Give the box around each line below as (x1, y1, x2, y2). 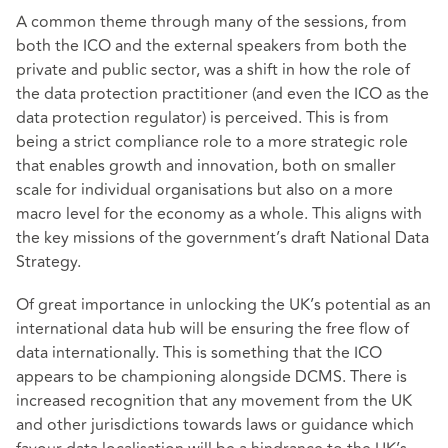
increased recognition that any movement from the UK (16, 389, 412, 414)
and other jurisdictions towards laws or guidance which (16, 413, 414, 438)
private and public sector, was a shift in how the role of (16, 58, 410, 83)
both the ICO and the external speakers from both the (16, 34, 407, 59)
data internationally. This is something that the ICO (16, 341, 382, 366)
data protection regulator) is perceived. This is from (16, 106, 389, 131)
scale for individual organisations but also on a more (16, 178, 393, 203)
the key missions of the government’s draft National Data (16, 226, 429, 251)
